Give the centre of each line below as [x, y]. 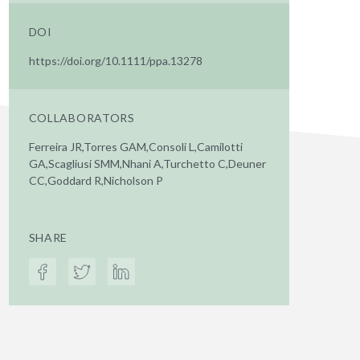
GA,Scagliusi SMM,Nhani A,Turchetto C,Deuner [147, 164]
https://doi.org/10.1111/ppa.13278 [115, 61]
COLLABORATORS [82, 118]
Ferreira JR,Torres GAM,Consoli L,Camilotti [135, 147]
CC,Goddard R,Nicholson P [96, 180]
